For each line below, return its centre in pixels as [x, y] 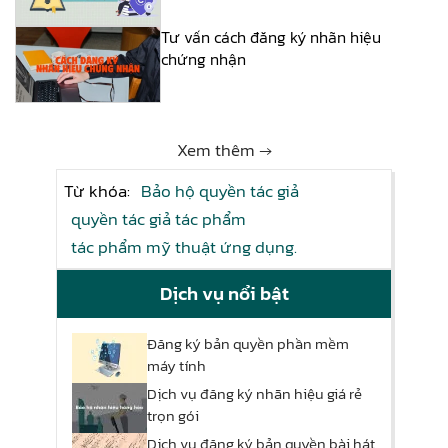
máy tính [176, 366]
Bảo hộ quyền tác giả [220, 191]
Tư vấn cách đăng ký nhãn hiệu [271, 36]
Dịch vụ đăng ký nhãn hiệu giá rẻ [254, 394]
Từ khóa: [99, 191]
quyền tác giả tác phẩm [158, 219]
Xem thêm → [224, 150]
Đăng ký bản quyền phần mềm [248, 344]
